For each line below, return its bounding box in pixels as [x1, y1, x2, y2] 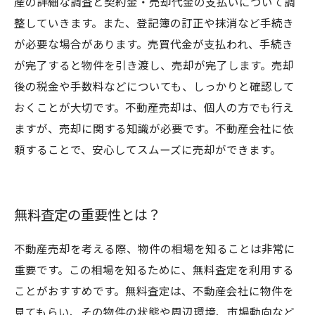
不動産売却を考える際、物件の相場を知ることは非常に [14, 243, 295, 256]
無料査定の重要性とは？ [14, 207, 161, 224]
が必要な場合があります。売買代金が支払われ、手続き [14, 39, 293, 51]
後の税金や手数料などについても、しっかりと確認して [14, 81, 295, 94]
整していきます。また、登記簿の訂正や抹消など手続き [14, 18, 294, 30]
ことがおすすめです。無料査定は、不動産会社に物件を [14, 285, 294, 298]
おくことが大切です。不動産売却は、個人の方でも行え [14, 102, 294, 115]
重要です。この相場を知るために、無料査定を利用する [14, 264, 294, 277]
